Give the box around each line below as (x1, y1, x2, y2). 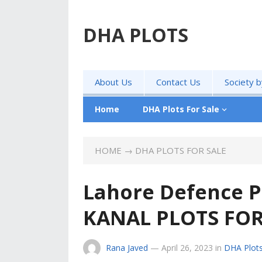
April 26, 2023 (161, 242, 213, 253)
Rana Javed (106, 242, 148, 253)
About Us (95, 76, 132, 88)
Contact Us (156, 76, 201, 88)
